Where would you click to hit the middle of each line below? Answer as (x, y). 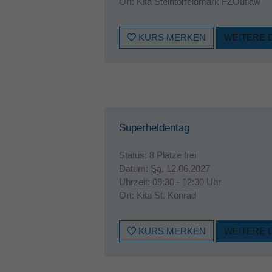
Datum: (135, 168)
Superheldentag (154, 128)
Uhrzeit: (136, 182)
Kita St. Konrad (166, 195)
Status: (134, 155)
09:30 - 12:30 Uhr (187, 182)
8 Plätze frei (173, 155)
